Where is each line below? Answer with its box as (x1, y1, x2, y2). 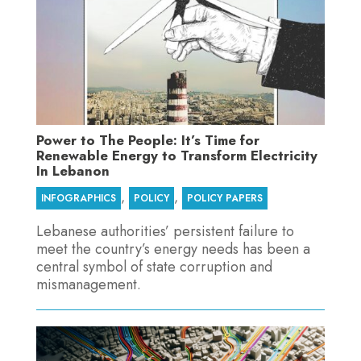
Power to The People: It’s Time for (35, 130, 259, 150)
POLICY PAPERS (186, 190, 263, 205)
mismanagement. (35, 273, 141, 295)
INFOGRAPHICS (40, 190, 116, 205)
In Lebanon (35, 160, 110, 180)
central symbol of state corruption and (35, 255, 272, 277)
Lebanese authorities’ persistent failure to (35, 220, 294, 242)
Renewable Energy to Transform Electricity (35, 145, 317, 165)
